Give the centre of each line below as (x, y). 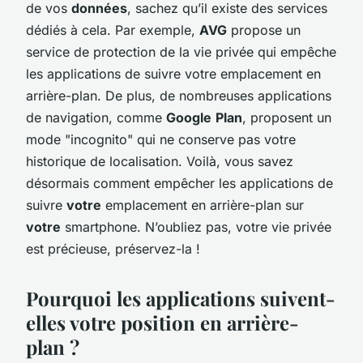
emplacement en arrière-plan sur (203, 205)
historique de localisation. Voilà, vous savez (160, 161)
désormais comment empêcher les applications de (179, 183)
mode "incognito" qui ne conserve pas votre (161, 139)
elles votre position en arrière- (162, 322)
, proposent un (287, 117)
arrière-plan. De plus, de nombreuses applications (179, 95)
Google (189, 117)
